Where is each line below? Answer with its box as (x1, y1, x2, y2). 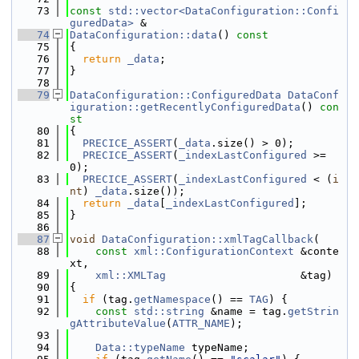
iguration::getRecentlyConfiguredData (70, 101, 301, 113)
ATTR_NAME (172, 317, 230, 329)
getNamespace (134, 293, 211, 305)
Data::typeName (95, 341, 185, 353)
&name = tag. (204, 305, 288, 317)
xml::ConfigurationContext (134, 245, 294, 257)
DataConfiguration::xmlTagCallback (102, 233, 313, 245)
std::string (134, 305, 204, 317)
